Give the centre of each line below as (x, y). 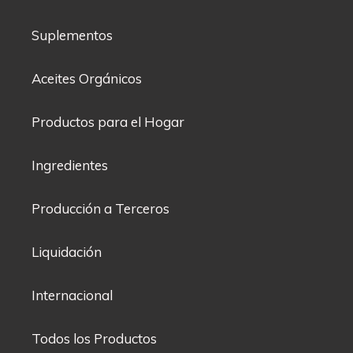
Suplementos (72, 35)
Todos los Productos (94, 339)
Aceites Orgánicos (87, 79)
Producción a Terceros (100, 209)
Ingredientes (70, 165)
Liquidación (67, 252)
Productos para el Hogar (108, 122)
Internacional (72, 295)
